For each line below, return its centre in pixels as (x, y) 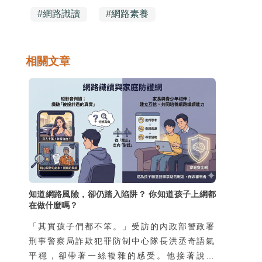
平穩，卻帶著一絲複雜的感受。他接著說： (122, 256)
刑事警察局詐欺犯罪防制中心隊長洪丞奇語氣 (122, 241)
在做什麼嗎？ (53, 206)
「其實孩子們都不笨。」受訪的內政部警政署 (122, 227)
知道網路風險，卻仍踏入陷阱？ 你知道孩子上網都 (122, 194)
